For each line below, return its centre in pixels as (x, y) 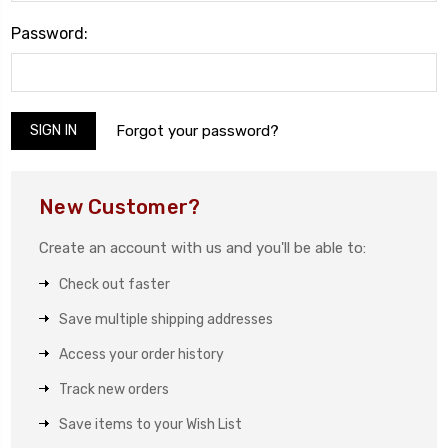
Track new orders (114, 390)
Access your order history (141, 355)
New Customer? (120, 207)
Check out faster (114, 285)
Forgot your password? (197, 131)
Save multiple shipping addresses (166, 320)
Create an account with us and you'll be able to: (202, 248)
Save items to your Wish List (150, 425)
